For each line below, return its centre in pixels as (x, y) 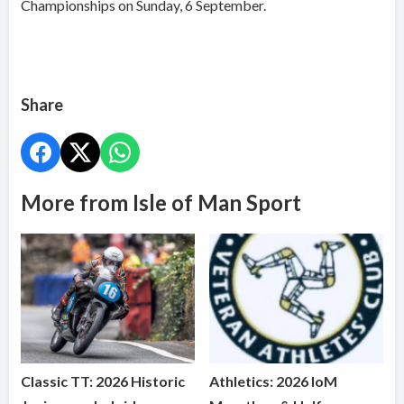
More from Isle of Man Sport (161, 202)
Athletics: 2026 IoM (274, 381)
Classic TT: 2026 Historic (103, 381)
